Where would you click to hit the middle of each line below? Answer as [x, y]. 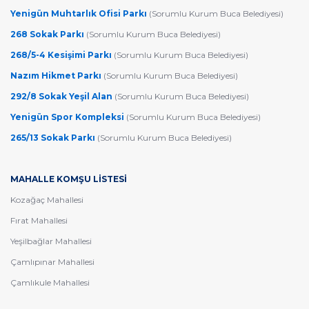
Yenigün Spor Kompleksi [68, 117]
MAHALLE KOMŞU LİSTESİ [69, 179]
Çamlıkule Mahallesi [50, 282]
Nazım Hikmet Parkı [57, 75]
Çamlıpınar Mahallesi [52, 261]
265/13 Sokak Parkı [54, 137]
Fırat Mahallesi [39, 220]
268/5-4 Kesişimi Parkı [62, 54]
